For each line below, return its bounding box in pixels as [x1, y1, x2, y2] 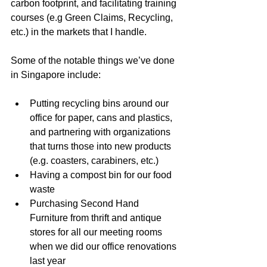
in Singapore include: [11, 70, 101, 80]
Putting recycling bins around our [30, 98, 171, 109]
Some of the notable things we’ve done [11, 55, 177, 66]
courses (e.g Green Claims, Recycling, [11, 13, 175, 23]
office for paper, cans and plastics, [30, 113, 175, 123]
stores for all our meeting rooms [30, 227, 164, 238]
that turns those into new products [30, 141, 173, 152]
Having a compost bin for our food [30, 170, 174, 181]
